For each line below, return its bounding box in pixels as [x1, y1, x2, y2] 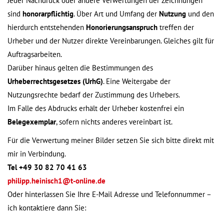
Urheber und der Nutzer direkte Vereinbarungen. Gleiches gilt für [7, 36, 214, 46]
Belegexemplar [7, 117, 56, 127]
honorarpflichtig [22, 9, 73, 19]
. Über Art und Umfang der [73, 9, 159, 19]
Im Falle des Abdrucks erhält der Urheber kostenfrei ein [7, 103, 184, 113]
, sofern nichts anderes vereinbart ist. [56, 117, 172, 127]
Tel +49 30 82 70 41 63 [7, 162, 87, 172]
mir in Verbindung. [7, 149, 66, 159]
